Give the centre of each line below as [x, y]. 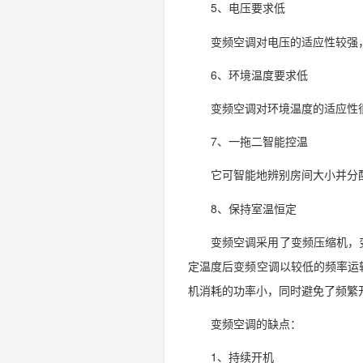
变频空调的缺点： [256, 323]
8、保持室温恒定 [254, 208]
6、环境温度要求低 [259, 74]
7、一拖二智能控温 [259, 141]
